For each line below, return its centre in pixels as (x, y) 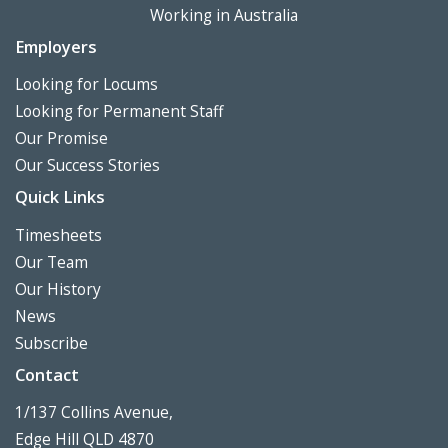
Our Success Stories (87, 165)
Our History (58, 288)
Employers (56, 46)
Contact (47, 374)
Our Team (51, 261)
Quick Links (60, 197)
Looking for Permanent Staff (119, 111)
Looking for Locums (86, 84)
